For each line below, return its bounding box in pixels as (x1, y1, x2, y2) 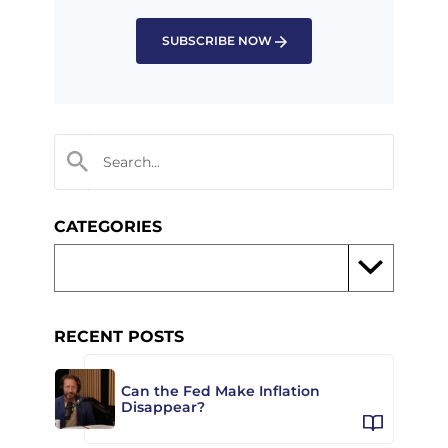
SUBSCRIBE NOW (161, 32, 272, 48)
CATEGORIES (54, 216, 162, 236)
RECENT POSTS (54, 326, 184, 346)
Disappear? (121, 397, 205, 416)
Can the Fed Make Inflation (121, 381, 320, 400)
